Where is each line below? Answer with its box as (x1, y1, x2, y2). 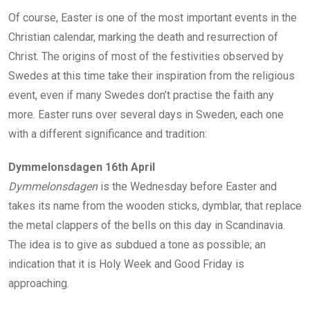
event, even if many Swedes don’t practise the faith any (8, 88, 274, 102)
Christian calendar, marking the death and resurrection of (8, 30, 278, 44)
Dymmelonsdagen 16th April (8, 160, 155, 174)
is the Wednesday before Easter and (98, 179, 277, 193)
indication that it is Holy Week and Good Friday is (8, 257, 244, 271)
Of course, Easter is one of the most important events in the (8, 10, 297, 24)
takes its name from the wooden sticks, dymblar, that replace (8, 199, 302, 212)
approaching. (8, 276, 69, 290)
